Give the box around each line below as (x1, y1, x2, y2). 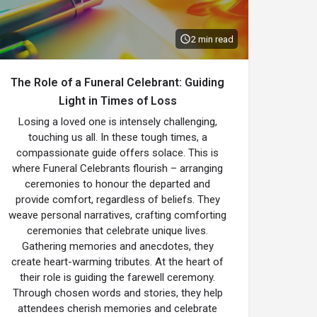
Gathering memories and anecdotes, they (21, 240, 214, 253)
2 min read (191, 33, 234, 45)
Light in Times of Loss (58, 94, 177, 108)
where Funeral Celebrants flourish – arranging (12, 162, 223, 175)
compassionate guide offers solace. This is (16, 146, 219, 159)
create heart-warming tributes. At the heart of (11, 255, 224, 268)
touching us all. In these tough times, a (28, 131, 207, 144)
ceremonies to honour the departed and (25, 178, 210, 190)
